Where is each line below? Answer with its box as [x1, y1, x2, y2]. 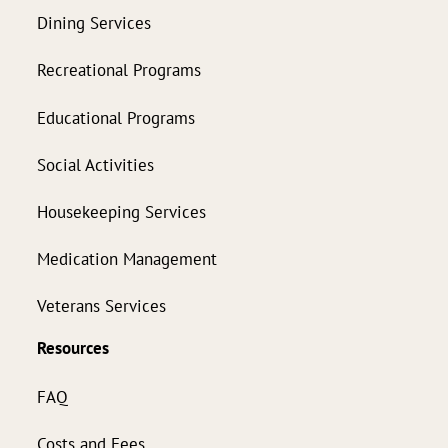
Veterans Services [37, 295, 166, 317]
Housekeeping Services [37, 200, 206, 222]
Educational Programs [37, 106, 195, 128]
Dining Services [37, 12, 151, 34]
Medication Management [37, 248, 217, 270]
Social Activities [37, 153, 154, 175]
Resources [37, 337, 109, 360]
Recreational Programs [37, 59, 201, 81]
